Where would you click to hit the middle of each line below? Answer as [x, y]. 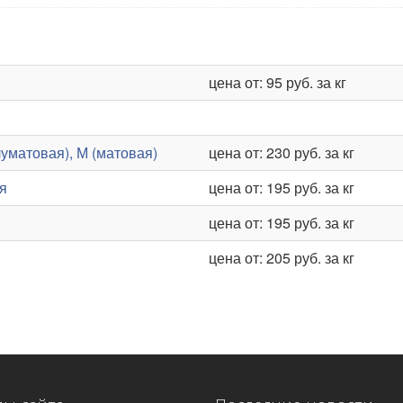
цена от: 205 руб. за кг [282, 258]
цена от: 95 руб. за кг [278, 82]
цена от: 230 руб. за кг [282, 152]
